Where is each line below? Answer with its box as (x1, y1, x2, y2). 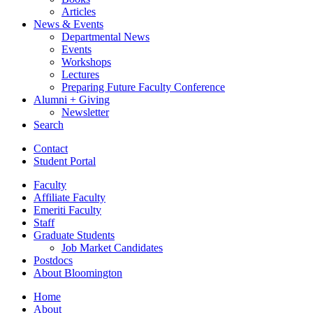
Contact (34, 142, 68, 154)
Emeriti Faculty (34, 203, 101, 216)
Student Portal (34, 154, 96, 167)
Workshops (61, 55, 111, 68)
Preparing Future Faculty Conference (61, 80, 225, 93)
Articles (61, 5, 96, 17)
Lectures (61, 68, 99, 80)
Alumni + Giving (34, 93, 110, 105)
